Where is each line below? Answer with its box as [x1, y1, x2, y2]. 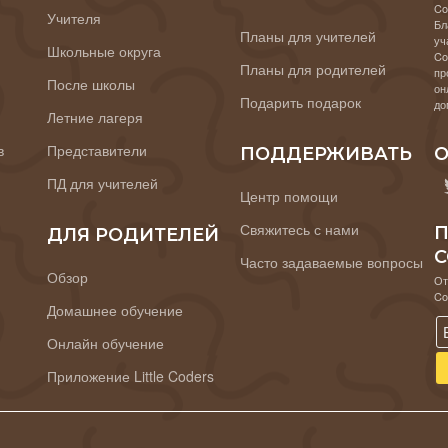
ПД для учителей [46, 173, 158, 194]
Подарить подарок [240, 92, 362, 113]
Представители [46, 140, 147, 161]
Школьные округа [46, 41, 161, 62]
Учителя [46, 8, 101, 29]
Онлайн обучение [46, 333, 164, 354]
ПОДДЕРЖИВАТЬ [240, 143, 413, 166]
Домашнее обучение [46, 300, 183, 321]
